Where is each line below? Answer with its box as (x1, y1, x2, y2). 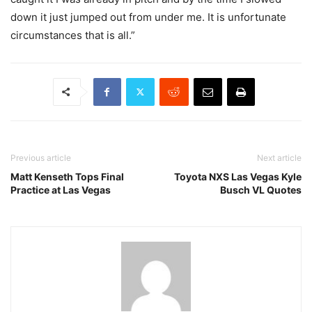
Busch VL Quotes (220, 183, 302, 196)
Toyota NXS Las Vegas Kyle (174, 170, 302, 182)
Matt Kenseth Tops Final (10, 170, 124, 182)
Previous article (10, 152, 71, 163)
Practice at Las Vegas (10, 183, 111, 196)
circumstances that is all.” (10, 28, 135, 42)
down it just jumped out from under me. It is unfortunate (10, 10, 286, 24)
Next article (257, 152, 302, 163)
